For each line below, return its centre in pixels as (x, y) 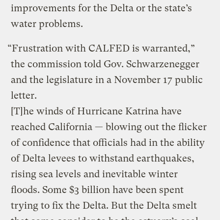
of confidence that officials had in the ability (108, 142)
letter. (24, 95)
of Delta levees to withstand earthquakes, (103, 158)
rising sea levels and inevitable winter (95, 174)
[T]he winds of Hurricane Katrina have (96, 111)
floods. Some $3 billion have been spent (97, 190)
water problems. (47, 24)
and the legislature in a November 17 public (107, 80)
